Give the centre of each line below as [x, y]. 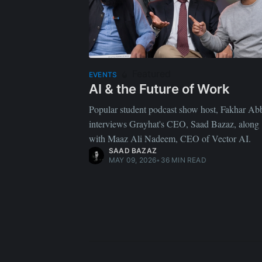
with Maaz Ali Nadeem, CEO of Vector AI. [170, 138]
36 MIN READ [183, 160]
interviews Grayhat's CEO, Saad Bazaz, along [174, 123]
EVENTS [103, 74]
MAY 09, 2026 [133, 160]
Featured [150, 73]
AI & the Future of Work [159, 89]
